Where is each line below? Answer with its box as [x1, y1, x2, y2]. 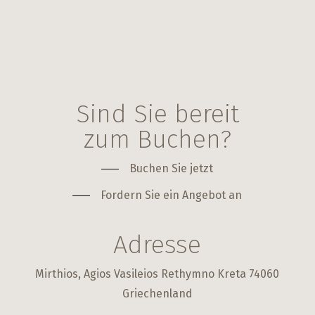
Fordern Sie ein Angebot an [101, 188, 243, 202]
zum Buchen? [83, 123, 231, 155]
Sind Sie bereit [75, 98, 239, 129]
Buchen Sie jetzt [129, 161, 214, 175]
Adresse [113, 229, 202, 260]
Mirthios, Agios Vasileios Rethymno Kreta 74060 [35, 266, 280, 281]
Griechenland [122, 286, 193, 300]
